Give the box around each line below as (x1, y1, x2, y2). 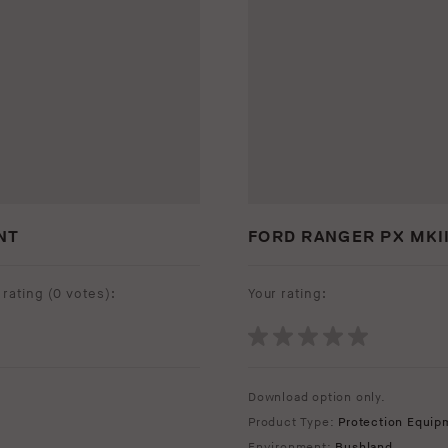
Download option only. (248, 390, 386, 406)
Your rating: (248, 286, 327, 303)
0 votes (53, 286, 105, 303)
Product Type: (248, 415, 339, 431)
